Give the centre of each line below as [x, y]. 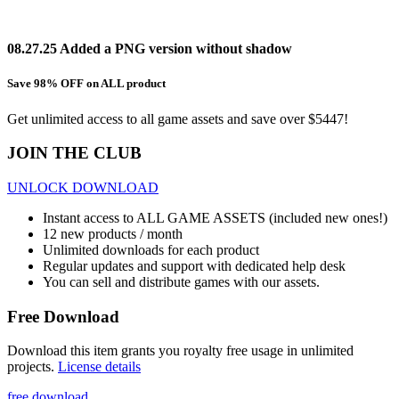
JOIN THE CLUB [74, 153]
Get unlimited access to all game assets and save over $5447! [178, 118]
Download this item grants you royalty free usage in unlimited [180, 351]
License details [99, 367]
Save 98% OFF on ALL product [86, 84]
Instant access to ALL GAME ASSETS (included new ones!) [215, 218]
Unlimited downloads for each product [151, 250]
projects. [33, 367]
